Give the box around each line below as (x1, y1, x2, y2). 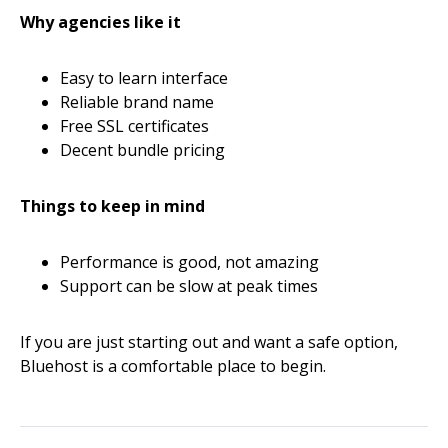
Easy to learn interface (60, 67, 228, 90)
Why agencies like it (20, 11, 181, 34)
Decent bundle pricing (60, 139, 225, 162)
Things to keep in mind (20, 195, 205, 218)
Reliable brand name (60, 91, 214, 114)
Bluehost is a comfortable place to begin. (20, 355, 326, 378)
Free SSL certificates (60, 115, 209, 138)
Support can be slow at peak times (60, 275, 318, 298)
